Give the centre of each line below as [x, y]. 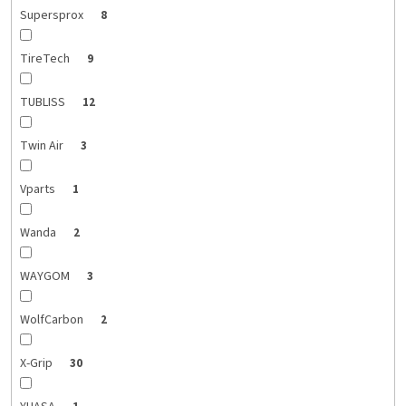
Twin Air [43, 146]
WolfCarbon [53, 320]
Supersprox [53, 16]
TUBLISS [43, 103]
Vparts [39, 190]
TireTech [46, 59]
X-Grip [37, 364]
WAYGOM [46, 277]
